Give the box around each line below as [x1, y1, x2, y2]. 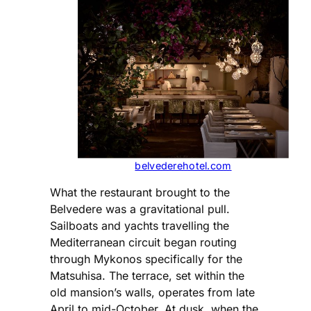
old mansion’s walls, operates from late [50, 285, 255, 299]
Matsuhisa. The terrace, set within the [50, 268, 244, 283]
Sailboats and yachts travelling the [50, 218, 229, 233]
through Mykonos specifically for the [50, 251, 242, 266]
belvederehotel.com [135, 159, 232, 171]
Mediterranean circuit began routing [50, 235, 237, 249]
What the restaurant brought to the [50, 185, 230, 199]
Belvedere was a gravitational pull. [50, 201, 230, 216]
